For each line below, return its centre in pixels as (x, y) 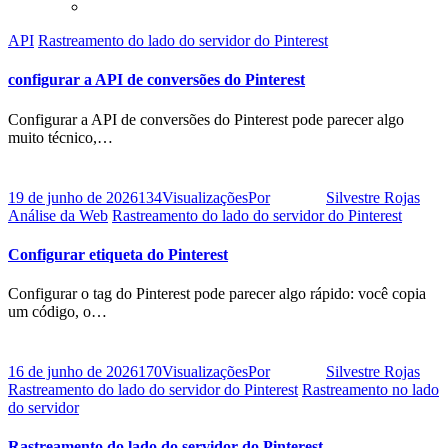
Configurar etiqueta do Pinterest (118, 254)
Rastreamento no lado (370, 390)
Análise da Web (58, 215)
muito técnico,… (60, 137)
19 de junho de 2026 (73, 197)
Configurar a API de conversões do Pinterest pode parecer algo (206, 119)
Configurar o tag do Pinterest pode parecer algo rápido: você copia (217, 294)
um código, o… (57, 312)
